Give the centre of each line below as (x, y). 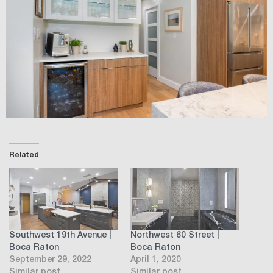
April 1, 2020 (156, 261)
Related (24, 155)
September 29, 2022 (50, 261)
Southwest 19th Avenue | (60, 236)
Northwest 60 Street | (175, 236)
